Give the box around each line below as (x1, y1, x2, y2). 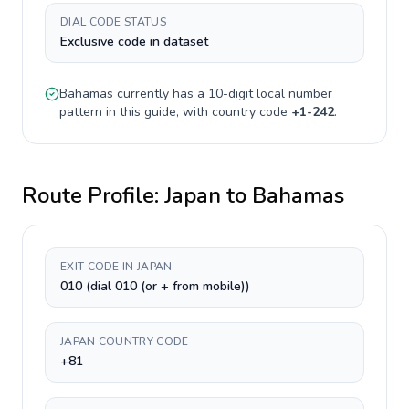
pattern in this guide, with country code (59, 103, 291, 121)
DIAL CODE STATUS (60, 15, 166, 29)
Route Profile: (22, 181, 164, 210)
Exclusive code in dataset (60, 33, 208, 50)
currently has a (113, 85, 208, 102)
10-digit (208, 85, 253, 102)
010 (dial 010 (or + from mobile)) (60, 278, 250, 295)
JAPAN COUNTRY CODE (60, 334, 189, 349)
